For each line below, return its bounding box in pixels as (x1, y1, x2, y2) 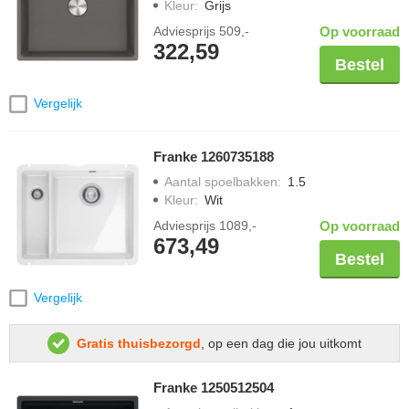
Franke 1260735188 (153, 148, 274, 164)
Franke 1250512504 (153, 380, 274, 396)
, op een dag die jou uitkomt (201, 336, 362, 351)
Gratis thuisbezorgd (77, 336, 201, 351)
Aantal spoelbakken (164, 173, 278, 189)
